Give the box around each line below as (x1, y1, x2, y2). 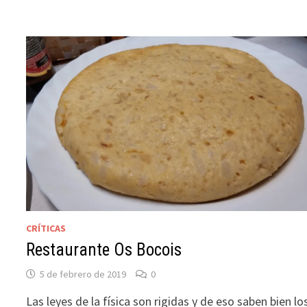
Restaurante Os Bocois (26, 239, 182, 260)
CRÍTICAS (26, 221, 66, 234)
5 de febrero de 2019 (40, 267, 127, 280)
